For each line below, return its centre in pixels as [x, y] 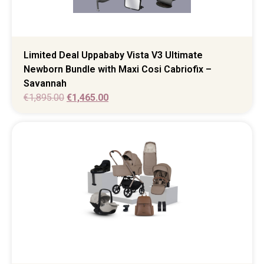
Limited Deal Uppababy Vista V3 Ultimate [113, 55]
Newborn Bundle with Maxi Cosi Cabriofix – [118, 69]
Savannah [45, 83]
